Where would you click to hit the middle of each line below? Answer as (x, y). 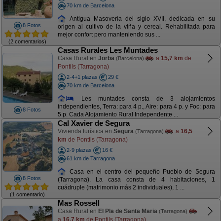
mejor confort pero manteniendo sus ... (109, 35)
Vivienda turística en (85, 131)
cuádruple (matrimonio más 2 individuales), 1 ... (121, 188)
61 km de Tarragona (91, 158)
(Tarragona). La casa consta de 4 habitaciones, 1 (136, 180)
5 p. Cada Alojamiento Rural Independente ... (118, 115)
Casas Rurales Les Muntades (108, 50)
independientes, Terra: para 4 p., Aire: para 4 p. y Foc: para (136, 107)
